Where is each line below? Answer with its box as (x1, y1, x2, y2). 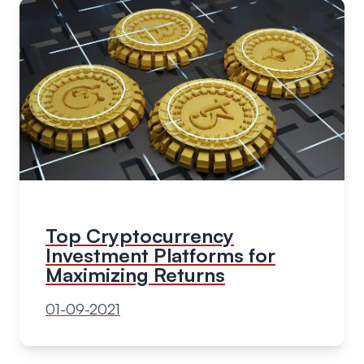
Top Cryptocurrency (45, 223, 234, 248)
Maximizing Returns (45, 262, 225, 287)
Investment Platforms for (45, 242, 275, 267)
